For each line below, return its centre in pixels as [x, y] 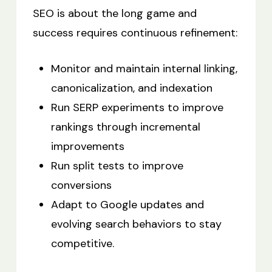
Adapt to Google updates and [127, 205]
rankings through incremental [125, 127]
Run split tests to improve [117, 166]
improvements [87, 147]
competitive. [82, 244]
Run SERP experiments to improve [137, 108]
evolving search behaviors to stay [136, 224]
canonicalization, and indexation [131, 88]
